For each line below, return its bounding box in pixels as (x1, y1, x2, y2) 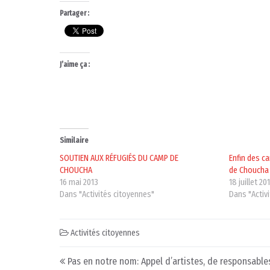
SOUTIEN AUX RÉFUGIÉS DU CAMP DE (60, 153, 178, 164)
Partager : (60, 9, 89, 18)
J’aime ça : (60, 60, 90, 69)
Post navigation (68, 246, 168, 267)
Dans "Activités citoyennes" (60, 189, 154, 200)
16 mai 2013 (60, 177, 98, 188)
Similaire (60, 136, 89, 145)
